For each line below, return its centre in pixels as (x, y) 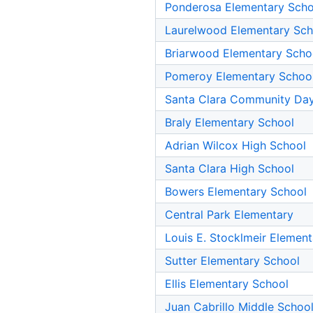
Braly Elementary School (230, 123)
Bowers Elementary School (236, 192)
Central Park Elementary (229, 215)
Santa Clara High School (230, 169)
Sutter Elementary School (232, 261)
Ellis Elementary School (227, 284)
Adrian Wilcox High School (235, 146)
